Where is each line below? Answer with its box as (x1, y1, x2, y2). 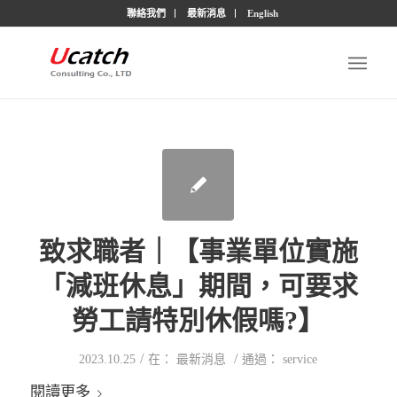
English (247, 8, 279, 19)
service (283, 353, 318, 366)
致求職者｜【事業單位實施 (38, 237, 358, 266)
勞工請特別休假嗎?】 (72, 306, 325, 335)
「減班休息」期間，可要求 (38, 271, 358, 300)
